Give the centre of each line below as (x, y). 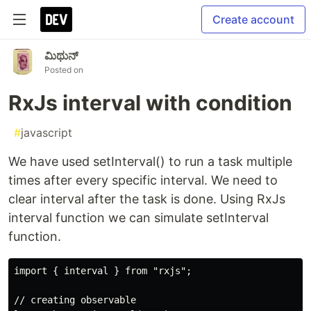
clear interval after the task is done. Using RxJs (147, 199)
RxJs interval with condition (150, 103)
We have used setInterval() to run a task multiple (150, 161)
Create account (253, 19)
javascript (47, 133)
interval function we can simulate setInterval (138, 218)
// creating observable (75, 300)
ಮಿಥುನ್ (61, 56)
